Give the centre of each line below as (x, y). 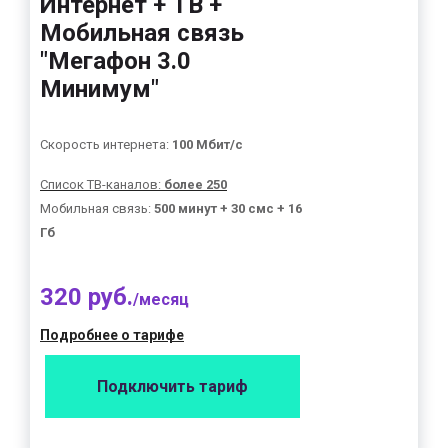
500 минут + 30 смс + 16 (228, 208)
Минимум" (99, 89)
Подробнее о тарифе (112, 335)
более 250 (195, 184)
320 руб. (86, 297)
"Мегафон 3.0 (115, 61)
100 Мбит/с (207, 144)
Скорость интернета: (106, 144)
